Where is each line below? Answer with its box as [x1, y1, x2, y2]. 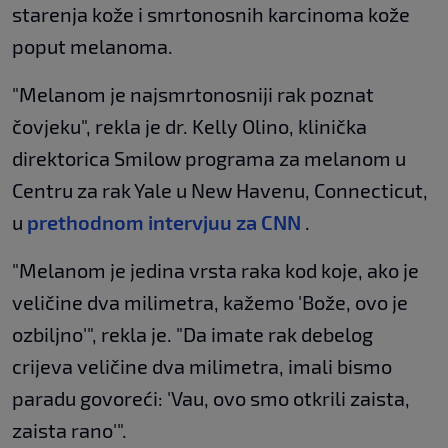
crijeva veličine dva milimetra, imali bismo [12, 353, 392, 378]
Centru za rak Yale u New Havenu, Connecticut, [12, 177, 428, 202]
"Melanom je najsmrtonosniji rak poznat [12, 81, 374, 106]
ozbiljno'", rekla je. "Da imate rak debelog [12, 321, 373, 346]
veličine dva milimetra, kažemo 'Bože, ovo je [12, 289, 408, 314]
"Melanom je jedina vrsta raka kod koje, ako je [12, 257, 419, 282]
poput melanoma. [12, 33, 173, 58]
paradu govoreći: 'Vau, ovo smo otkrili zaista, [12, 385, 410, 410]
